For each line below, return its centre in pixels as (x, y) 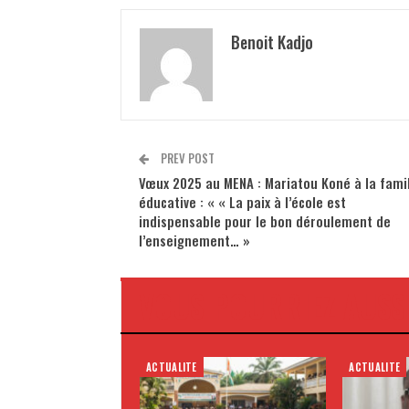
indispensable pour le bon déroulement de (265, 220)
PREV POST (186, 157)
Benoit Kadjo (272, 42)
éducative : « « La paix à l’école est (242, 201)
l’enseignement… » (194, 240)
